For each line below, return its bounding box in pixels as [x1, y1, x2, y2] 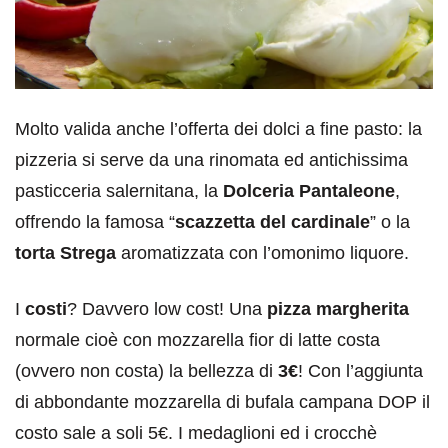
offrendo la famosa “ [15, 211, 175, 232]
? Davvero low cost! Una [67, 298, 267, 319]
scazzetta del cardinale [175, 211, 370, 232]
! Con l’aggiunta [298, 360, 423, 381]
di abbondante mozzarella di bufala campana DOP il [15, 391, 430, 412]
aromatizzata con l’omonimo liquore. [116, 242, 409, 263]
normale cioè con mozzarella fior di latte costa [15, 329, 380, 350]
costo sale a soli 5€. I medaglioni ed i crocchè [15, 422, 377, 443]
